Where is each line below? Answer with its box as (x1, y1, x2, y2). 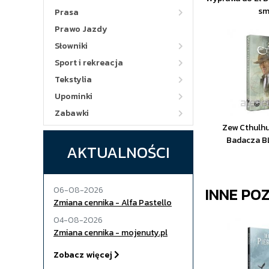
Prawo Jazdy (55, 23, 107, 35)
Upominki (55, 90, 92, 103)
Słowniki (55, 40, 88, 52)
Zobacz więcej (53, 249, 114, 261)
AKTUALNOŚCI (67, 141, 170, 164)
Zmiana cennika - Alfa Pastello (53, 196, 172, 209)
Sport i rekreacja (55, 56, 123, 69)
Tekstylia (55, 73, 92, 86)
